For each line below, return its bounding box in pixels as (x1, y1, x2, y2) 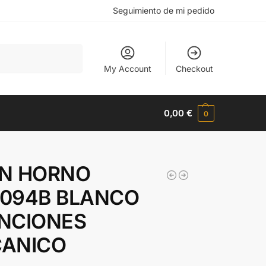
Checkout (175, 63, 213, 74)
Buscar (54, 44, 79, 53)
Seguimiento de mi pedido (113, 5, 214, 15)
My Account (104, 63, 152, 74)
